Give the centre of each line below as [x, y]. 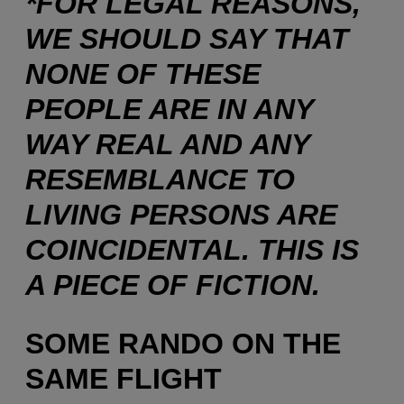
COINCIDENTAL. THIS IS [192, 249]
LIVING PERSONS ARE [181, 214]
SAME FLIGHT [124, 379]
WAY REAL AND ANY [167, 144]
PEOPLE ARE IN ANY [169, 109]
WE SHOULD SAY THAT [187, 38]
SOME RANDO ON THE [183, 344]
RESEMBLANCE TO [160, 179]
